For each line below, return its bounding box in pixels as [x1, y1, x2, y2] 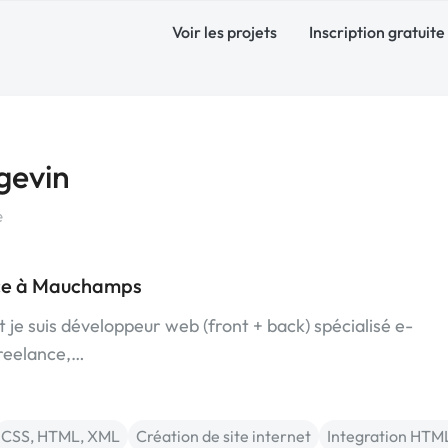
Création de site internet [136, 426, 311, 446]
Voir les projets [172, 22, 277, 42]
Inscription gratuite [309, 22, 445, 42]
